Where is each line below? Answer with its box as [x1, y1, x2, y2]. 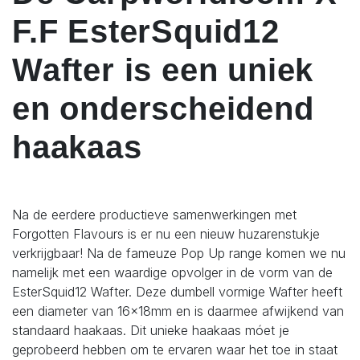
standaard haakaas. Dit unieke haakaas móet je [12, 322, 289, 339]
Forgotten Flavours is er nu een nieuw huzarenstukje [12, 226, 320, 243]
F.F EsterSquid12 [12, 14, 280, 50]
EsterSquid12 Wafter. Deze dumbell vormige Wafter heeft [12, 284, 342, 301]
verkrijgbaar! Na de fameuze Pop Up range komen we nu [12, 245, 346, 262]
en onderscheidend [12, 91, 314, 127]
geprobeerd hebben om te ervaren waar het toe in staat [12, 342, 337, 358]
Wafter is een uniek [12, 52, 314, 88]
